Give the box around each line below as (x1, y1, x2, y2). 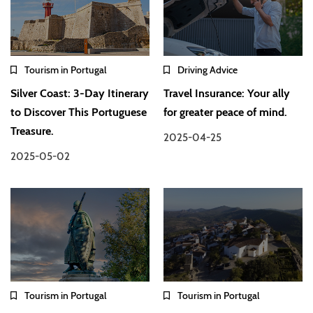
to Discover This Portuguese (10, 105, 147, 119)
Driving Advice (177, 63, 238, 76)
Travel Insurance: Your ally (163, 86, 291, 100)
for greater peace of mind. (163, 105, 288, 119)
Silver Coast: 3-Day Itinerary (10, 86, 149, 100)
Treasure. (10, 124, 54, 138)
